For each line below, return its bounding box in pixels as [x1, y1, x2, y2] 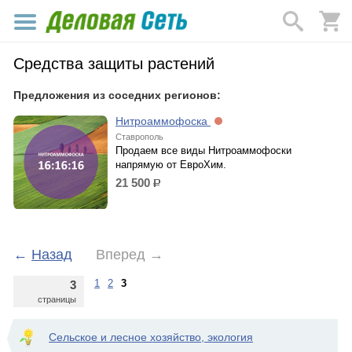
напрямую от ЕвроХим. [115, 159, 226, 170]
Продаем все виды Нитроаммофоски [115, 145, 291, 156]
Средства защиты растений [13, 55, 214, 72]
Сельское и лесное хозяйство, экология [49, 331, 253, 343]
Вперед [96, 247, 145, 262]
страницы [38, 295, 76, 304]
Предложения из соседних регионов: [13, 89, 221, 101]
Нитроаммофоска [115, 115, 211, 127]
